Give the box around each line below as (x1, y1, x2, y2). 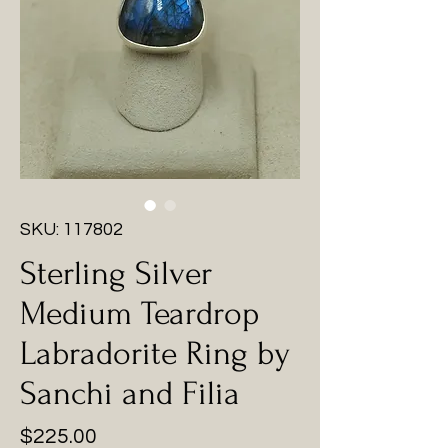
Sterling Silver (20, 255, 212, 292)
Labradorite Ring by (20, 335, 290, 372)
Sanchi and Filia (20, 375, 240, 412)
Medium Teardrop (20, 295, 260, 332)
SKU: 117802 (20, 220, 123, 239)
